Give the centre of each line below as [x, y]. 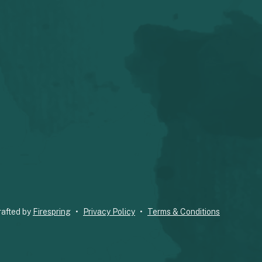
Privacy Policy [109, 211]
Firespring [52, 211]
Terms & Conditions [184, 211]
